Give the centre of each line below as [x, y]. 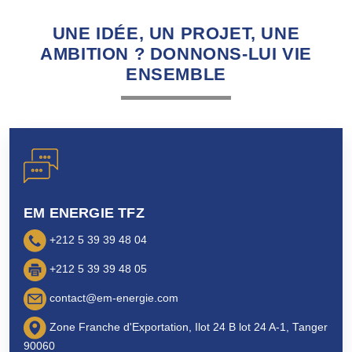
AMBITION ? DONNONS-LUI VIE [176, 54]
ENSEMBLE [176, 74]
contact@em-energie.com [112, 299]
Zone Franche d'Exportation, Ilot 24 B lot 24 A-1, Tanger [187, 328]
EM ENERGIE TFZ [84, 213]
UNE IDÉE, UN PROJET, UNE [176, 33]
